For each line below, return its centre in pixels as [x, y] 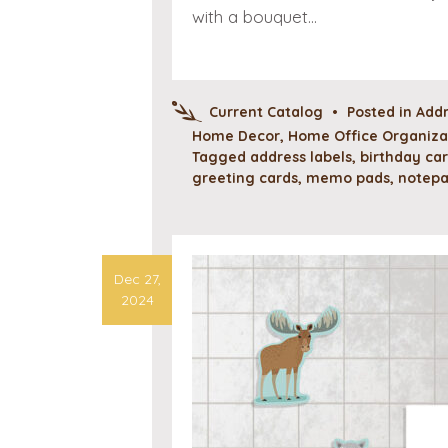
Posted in [381, 111]
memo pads [348, 177]
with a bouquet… [254, 16]
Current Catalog [266, 111]
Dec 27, [137, 279]
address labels [301, 156]
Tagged [221, 156]
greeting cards [245, 177]
